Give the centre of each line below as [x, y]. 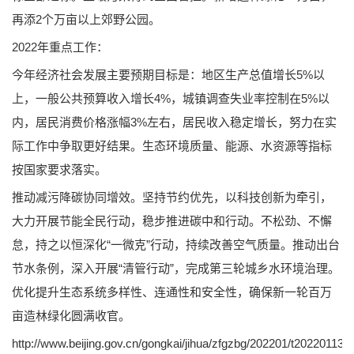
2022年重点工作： [60, 47]
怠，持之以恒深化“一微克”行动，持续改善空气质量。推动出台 [176, 244]
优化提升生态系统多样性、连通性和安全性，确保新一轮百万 [172, 292]
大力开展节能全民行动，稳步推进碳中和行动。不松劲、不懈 [172, 220]
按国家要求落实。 [59, 169]
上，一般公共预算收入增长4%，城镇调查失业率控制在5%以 [171, 98]
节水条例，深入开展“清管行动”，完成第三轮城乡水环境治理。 [176, 268]
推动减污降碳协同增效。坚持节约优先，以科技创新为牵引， [172, 197]
